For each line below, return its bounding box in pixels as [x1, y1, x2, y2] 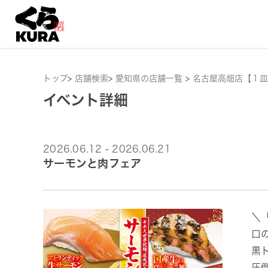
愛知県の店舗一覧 [115, 74, 185, 83]
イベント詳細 [43, 93, 128, 107]
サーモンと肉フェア [43, 158, 142, 169]
